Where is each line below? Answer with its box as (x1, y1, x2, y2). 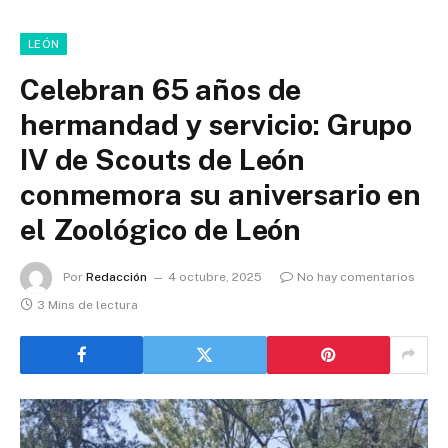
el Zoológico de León (20, 211, 302, 247)
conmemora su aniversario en (20, 176, 422, 212)
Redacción (86, 269, 147, 284)
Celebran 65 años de (20, 71, 302, 107)
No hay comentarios (297, 269, 415, 284)
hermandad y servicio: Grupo (20, 106, 413, 142)
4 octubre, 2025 (168, 269, 262, 284)
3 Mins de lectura (37, 297, 138, 312)
